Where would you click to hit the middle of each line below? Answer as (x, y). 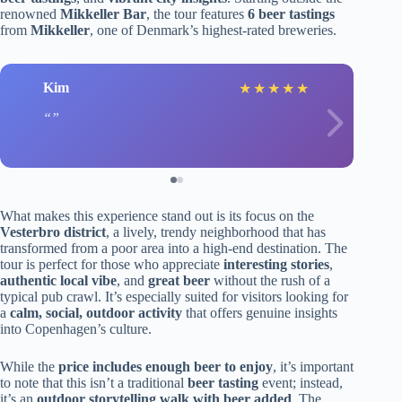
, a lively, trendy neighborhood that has (216, 232)
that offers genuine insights (260, 312)
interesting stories (276, 264)
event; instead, (301, 382)
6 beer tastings (291, 13)
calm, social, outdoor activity (96, 312)
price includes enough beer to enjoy (166, 366)
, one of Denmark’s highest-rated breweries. (213, 30)
